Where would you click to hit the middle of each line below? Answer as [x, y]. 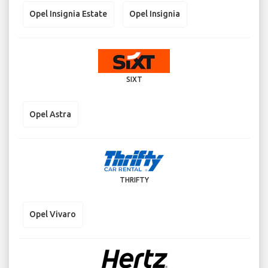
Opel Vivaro [53, 214]
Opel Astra [50, 114]
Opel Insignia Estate [68, 14]
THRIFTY [134, 179]
